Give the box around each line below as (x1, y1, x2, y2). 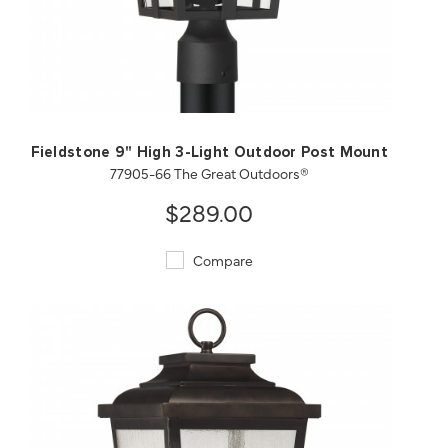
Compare (189, 250, 253, 271)
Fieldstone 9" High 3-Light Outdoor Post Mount (30, 145, 389, 161)
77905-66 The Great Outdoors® (109, 163, 309, 184)
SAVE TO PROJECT (249, 64, 372, 81)
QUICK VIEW (66, 64, 150, 81)
